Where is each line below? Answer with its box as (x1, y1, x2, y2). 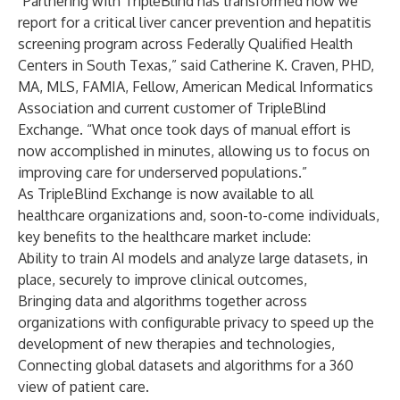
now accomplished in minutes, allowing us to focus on (18, 142, 370, 160)
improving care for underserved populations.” (18, 163, 307, 181)
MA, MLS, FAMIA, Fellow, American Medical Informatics (18, 78, 373, 96)
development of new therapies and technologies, (18, 335, 335, 353)
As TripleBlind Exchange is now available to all (18, 185, 313, 203)
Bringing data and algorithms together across (18, 292, 307, 310)
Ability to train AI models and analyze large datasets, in (18, 249, 368, 267)
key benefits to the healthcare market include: (18, 228, 311, 246)
